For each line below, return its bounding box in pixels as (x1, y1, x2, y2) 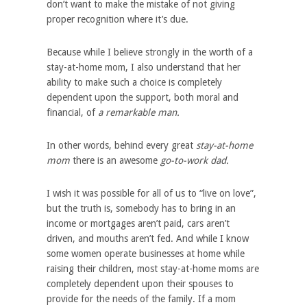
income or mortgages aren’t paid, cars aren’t (46, 217, 230, 229)
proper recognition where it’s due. (46, 13, 188, 25)
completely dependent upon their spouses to (46, 278, 234, 289)
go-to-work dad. (160, 154, 229, 166)
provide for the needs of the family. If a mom (46, 293, 236, 304)
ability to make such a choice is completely (46, 76, 222, 88)
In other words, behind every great (46, 139, 196, 151)
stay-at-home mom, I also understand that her (46, 61, 241, 73)
